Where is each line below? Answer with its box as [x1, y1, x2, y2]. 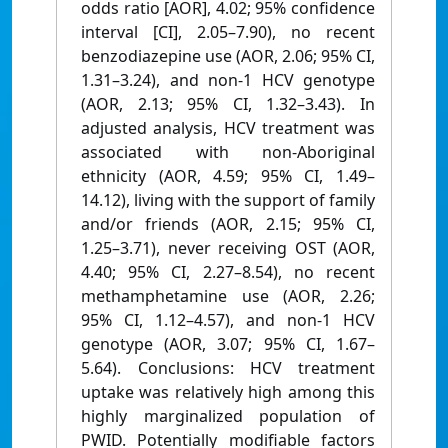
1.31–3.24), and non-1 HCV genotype [81, 69, 375, 92]
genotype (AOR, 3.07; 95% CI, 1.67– [81, 333, 375, 356]
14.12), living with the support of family [81, 189, 375, 212]
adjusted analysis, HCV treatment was [81, 117, 375, 140]
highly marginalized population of [81, 405, 375, 428]
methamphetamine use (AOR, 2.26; [81, 285, 375, 308]
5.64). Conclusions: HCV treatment [81, 357, 375, 380]
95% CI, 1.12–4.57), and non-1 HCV [81, 309, 375, 332]
